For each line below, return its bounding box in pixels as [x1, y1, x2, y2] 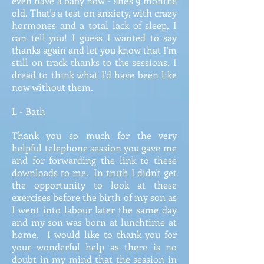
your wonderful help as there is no [12, 240, 177, 253]
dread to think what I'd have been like [12, 68, 177, 81]
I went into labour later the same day [12, 203, 177, 216]
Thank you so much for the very [12, 129, 177, 141]
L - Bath [12, 105, 45, 117]
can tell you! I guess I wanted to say [12, 31, 177, 44]
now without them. [12, 81, 93, 93]
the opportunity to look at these [12, 179, 177, 191]
